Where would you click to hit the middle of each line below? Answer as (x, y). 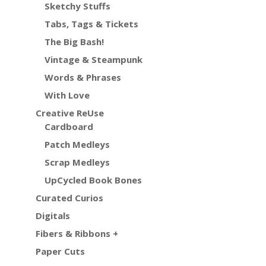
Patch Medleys (77, 144)
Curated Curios (69, 197)
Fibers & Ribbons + (77, 233)
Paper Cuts (60, 251)
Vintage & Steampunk (93, 59)
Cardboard (69, 126)
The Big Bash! (74, 41)
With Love (67, 95)
